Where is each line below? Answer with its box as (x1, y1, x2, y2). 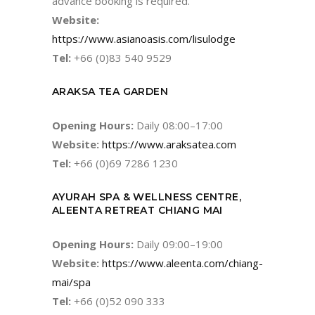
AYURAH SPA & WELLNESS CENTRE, (52, 190, 242, 203)
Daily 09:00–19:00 (134, 236, 223, 251)
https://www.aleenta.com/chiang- (102, 255, 263, 270)
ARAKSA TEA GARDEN (52, 84, 169, 98)
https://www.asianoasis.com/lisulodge (52, 31, 236, 46)
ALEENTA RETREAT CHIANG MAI (52, 203, 223, 217)
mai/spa (52, 274, 91, 289)
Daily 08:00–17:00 (134, 117, 223, 132)
